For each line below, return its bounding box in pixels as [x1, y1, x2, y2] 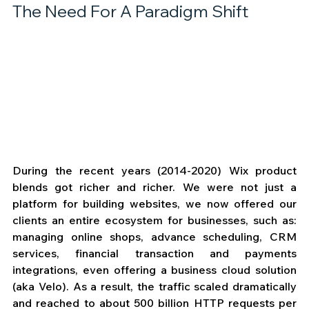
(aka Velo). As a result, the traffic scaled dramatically [12, 279, 297, 293]
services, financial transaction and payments [12, 246, 297, 260]
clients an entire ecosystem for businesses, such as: [12, 212, 297, 227]
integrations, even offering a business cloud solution [12, 262, 297, 277]
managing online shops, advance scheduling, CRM [12, 229, 297, 243]
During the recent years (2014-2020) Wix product [12, 163, 297, 177]
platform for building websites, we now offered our [12, 196, 297, 210]
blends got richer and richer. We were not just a [12, 179, 297, 194]
